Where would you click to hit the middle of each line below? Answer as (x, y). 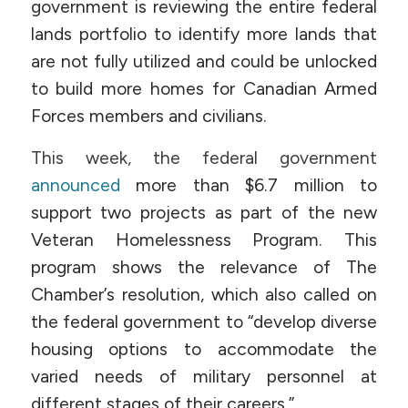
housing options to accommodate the (204, 350)
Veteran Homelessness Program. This (204, 240)
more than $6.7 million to (257, 186)
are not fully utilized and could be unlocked (204, 61)
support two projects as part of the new (204, 213)
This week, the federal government (204, 158)
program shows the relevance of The (204, 268)
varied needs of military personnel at (204, 377)
